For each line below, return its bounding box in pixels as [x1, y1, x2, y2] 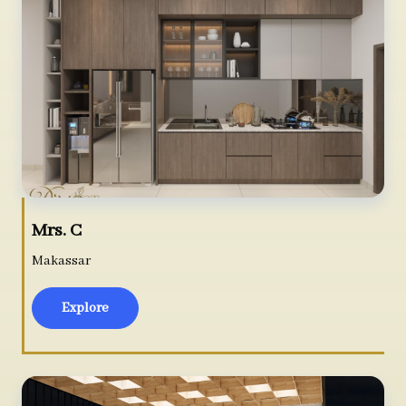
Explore [62, 299, 110, 316]
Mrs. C [32, 219, 82, 243]
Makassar [32, 253, 92, 270]
